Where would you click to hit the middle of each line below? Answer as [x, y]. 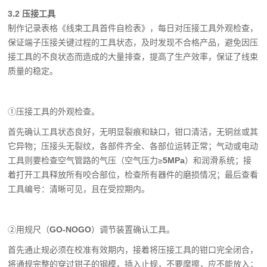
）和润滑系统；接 [218, 160]
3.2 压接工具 [32, 14]
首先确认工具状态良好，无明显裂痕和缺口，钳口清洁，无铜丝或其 [133, 132]
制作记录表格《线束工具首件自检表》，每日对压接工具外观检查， [133, 28]
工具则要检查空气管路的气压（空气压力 [83, 160]
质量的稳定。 [33, 71]
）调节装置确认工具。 [133, 229]
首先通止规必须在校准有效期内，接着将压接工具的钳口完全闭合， [133, 250]
